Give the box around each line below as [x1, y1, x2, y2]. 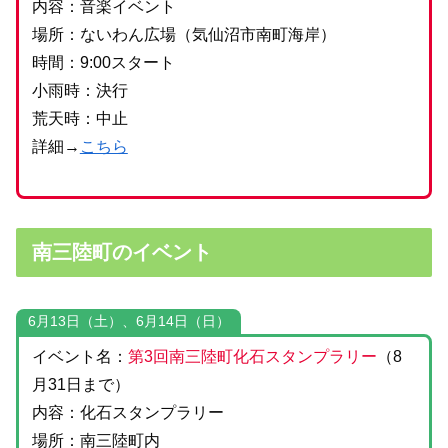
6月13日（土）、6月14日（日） [27, 312, 230, 329]
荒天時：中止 [31, 109, 128, 127]
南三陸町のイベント [32, 240, 212, 263]
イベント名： [31, 348, 128, 366]
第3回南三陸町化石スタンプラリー [127, 348, 377, 366]
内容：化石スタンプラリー [31, 404, 224, 422]
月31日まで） [31, 376, 130, 394]
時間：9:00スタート [31, 53, 175, 71]
